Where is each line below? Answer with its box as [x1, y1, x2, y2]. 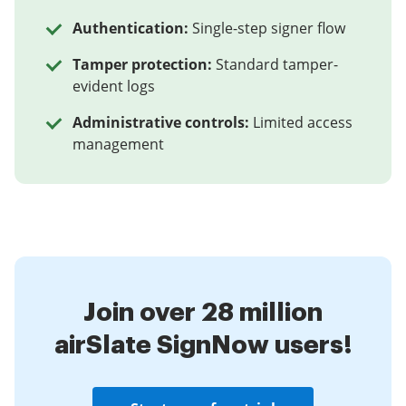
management [72, 134, 164, 154]
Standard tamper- [216, 54, 338, 74]
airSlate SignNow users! [53, 333, 353, 358]
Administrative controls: [72, 112, 249, 132]
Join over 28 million [83, 300, 323, 325]
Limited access [253, 112, 353, 132]
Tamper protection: [72, 54, 212, 74]
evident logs [72, 76, 155, 96]
